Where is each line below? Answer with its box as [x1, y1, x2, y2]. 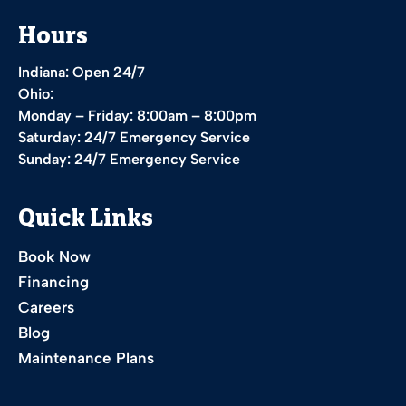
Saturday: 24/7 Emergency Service [18, 129, 250, 147]
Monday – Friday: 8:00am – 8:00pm [18, 107, 256, 125]
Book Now [18, 247, 91, 266]
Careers [18, 298, 74, 317]
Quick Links [18, 209, 153, 233]
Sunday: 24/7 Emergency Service [18, 150, 240, 169]
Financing [18, 273, 89, 292]
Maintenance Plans [18, 349, 154, 368]
